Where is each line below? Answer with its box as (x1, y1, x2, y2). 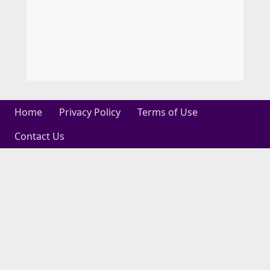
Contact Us (14, 130, 64, 143)
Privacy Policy (59, 105, 121, 119)
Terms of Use (137, 105, 198, 119)
